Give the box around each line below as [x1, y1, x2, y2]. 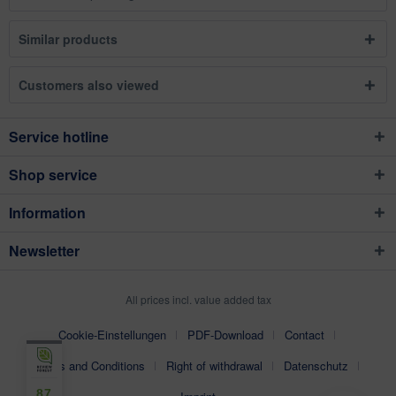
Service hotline [9, 126, 109, 147]
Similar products [19, 30, 118, 48]
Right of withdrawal [166, 357, 263, 375]
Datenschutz [284, 357, 348, 375]
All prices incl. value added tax [125, 292, 271, 308]
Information [9, 202, 86, 223]
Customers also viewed [19, 76, 159, 94]
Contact [284, 326, 324, 344]
